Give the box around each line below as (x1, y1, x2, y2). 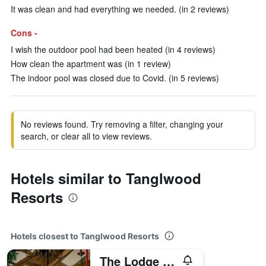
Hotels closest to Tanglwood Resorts (11, 231, 159, 241)
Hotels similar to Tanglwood (11, 168, 201, 188)
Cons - (11, 27, 37, 39)
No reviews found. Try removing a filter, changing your (21, 118, 223, 130)
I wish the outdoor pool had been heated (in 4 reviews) (11, 43, 216, 55)
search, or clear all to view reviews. (21, 130, 152, 142)
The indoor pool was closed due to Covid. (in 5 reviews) (11, 72, 219, 84)
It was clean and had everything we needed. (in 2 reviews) (11, 3, 229, 15)
